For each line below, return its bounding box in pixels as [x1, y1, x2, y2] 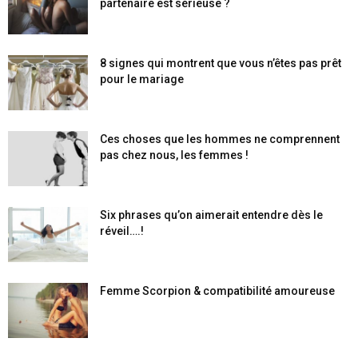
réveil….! [100, 225, 144, 237]
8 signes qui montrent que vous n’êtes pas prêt [100, 57, 341, 70]
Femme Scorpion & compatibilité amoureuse [100, 284, 335, 297]
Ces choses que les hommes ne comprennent [100, 133, 340, 145]
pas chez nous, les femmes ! [100, 149, 249, 161]
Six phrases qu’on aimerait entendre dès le [100, 209, 323, 221]
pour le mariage [100, 73, 184, 86]
